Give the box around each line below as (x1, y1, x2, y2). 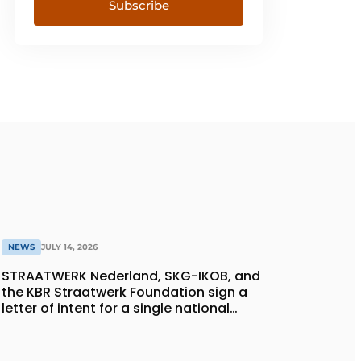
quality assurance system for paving (2, 315, 241, 334)
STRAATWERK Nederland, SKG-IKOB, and (2, 267, 260, 286)
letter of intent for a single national (2, 299, 230, 318)
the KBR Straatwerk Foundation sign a (2, 283, 247, 302)
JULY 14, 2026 (41, 242, 98, 253)
